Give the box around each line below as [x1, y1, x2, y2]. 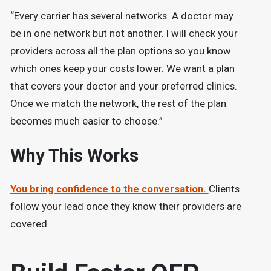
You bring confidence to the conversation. [10, 183, 209, 195]
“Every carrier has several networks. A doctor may [10, 10, 233, 22]
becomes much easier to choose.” [10, 116, 163, 128]
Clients [208, 183, 240, 195]
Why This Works [10, 145, 139, 166]
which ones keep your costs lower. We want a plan [10, 63, 235, 75]
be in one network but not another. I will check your [10, 28, 238, 40]
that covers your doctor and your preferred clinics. [10, 80, 237, 93]
